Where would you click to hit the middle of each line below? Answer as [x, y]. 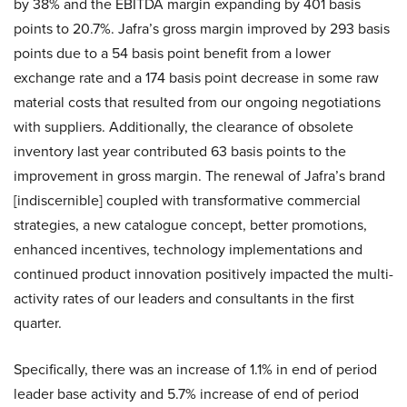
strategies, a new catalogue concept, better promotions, [190, 225]
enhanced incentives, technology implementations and [188, 249]
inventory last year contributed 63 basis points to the [180, 151]
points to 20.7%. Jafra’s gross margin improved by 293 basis [202, 29]
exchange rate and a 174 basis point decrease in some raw [196, 78]
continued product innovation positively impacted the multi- [203, 274]
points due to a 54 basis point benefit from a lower [172, 53]
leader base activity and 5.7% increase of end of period [186, 394]
